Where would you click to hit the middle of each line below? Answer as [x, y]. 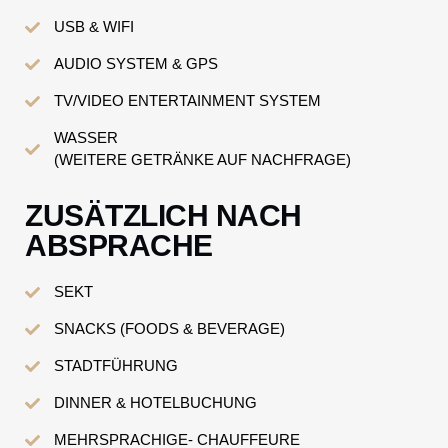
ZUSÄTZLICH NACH [163, 216]
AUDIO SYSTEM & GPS [135, 64]
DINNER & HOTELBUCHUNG [155, 403]
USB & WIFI [93, 27]
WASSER [85, 138]
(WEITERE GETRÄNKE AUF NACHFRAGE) [202, 160]
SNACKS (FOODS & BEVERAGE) [169, 329]
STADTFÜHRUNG [115, 366]
